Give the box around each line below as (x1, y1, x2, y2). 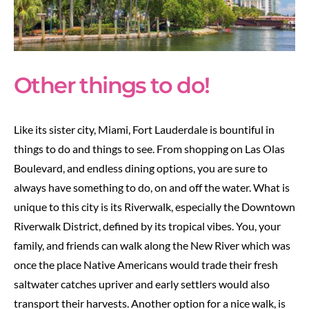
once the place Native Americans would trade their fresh (14, 258, 278, 272)
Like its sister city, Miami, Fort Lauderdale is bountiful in (14, 123, 275, 137)
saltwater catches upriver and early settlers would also (14, 277, 270, 291)
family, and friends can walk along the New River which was (14, 239, 290, 252)
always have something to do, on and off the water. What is (14, 181, 290, 195)
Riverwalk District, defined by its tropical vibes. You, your (14, 219, 281, 233)
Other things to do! (14, 72, 215, 99)
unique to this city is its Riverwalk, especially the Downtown (14, 200, 295, 214)
